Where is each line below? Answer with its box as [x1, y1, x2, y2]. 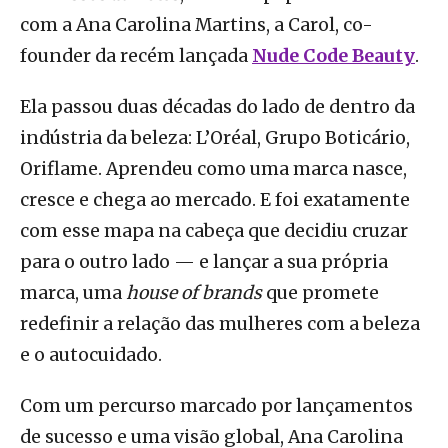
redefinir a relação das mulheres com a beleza [20, 313, 420, 336]
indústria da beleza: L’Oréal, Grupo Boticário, [20, 127, 410, 150]
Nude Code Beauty [252, 45, 415, 68]
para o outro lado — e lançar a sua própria [20, 251, 388, 274]
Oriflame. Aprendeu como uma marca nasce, [20, 158, 407, 181]
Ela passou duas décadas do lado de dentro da [20, 96, 415, 119]
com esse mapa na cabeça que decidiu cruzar [20, 220, 408, 243]
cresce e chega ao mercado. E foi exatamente [20, 189, 410, 212]
